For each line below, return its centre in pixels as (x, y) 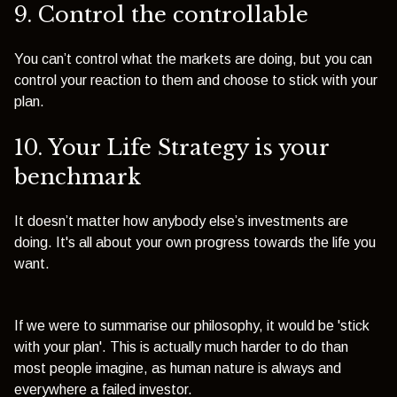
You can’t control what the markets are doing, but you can (193, 59)
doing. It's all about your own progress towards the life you (195, 243)
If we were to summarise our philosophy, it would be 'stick (192, 326)
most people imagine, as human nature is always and (178, 369)
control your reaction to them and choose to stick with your (196, 81)
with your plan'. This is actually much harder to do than (181, 347)
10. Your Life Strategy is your (171, 147)
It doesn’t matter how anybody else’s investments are (181, 222)
